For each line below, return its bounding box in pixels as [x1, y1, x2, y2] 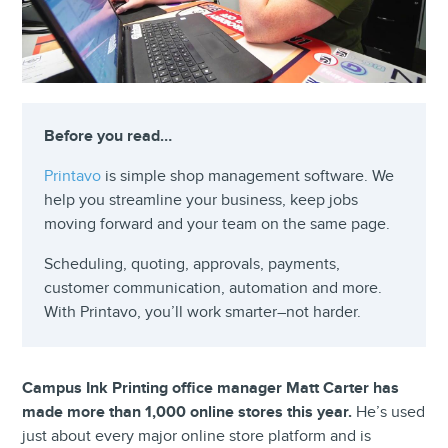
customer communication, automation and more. [44, 278, 383, 298]
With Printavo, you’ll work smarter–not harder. [44, 302, 362, 322]
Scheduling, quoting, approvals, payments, [44, 254, 341, 274]
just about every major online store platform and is [22, 426, 372, 446]
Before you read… [44, 126, 173, 146]
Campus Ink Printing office [22, 378, 214, 398]
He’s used [356, 402, 426, 422]
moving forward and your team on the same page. [44, 214, 391, 234]
